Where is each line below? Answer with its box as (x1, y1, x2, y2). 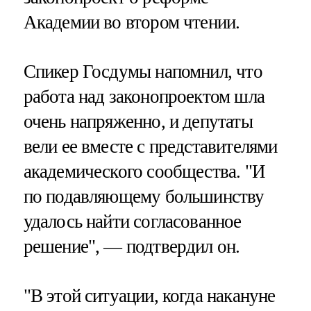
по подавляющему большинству (23, 186, 264, 208)
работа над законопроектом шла (23, 86, 264, 108)
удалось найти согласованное (23, 211, 242, 233)
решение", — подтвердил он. (23, 236, 240, 258)
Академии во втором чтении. (23, 12, 240, 33)
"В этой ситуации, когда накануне (23, 285, 276, 307)
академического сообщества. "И (23, 161, 265, 183)
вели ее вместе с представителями (23, 136, 278, 158)
